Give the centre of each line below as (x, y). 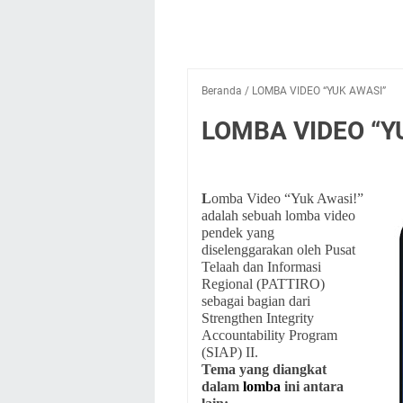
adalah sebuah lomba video (278, 215)
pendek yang (238, 233)
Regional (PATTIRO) (263, 284)
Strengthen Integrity (258, 318)
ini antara (314, 386)
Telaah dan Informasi (261, 267)
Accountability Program (269, 335)
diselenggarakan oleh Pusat (278, 250)
